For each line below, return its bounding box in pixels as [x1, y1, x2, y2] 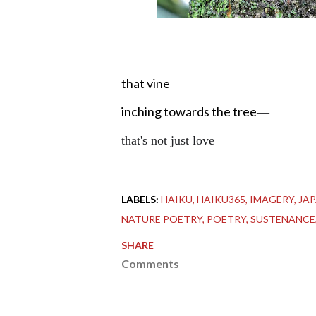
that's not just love [121, 133, 214, 147]
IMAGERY [250, 193, 294, 205]
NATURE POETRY [121, 213, 202, 225]
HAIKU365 [197, 193, 245, 205]
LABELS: [121, 193, 159, 205]
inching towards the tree [121, 104, 257, 119]
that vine [121, 75, 170, 91]
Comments [121, 257, 179, 270]
